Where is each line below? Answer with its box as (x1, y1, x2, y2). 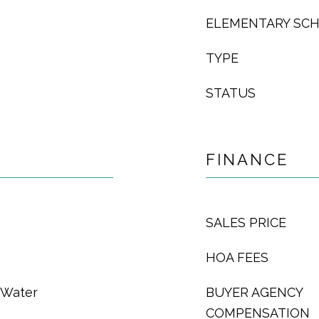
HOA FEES (206, 250, 268, 265)
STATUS (206, 85, 256, 100)
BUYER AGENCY (206, 285, 303, 300)
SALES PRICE (206, 215, 286, 230)
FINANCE (206, 150, 288, 169)
